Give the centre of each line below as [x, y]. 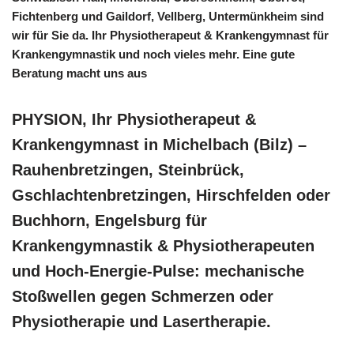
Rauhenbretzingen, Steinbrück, [128, 170]
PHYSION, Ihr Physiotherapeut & [134, 119]
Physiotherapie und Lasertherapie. [141, 322]
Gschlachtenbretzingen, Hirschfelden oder [171, 195]
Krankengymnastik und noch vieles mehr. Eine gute [153, 54]
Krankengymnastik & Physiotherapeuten [163, 246]
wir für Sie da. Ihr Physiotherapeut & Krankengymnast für [170, 35]
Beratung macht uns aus [79, 73]
